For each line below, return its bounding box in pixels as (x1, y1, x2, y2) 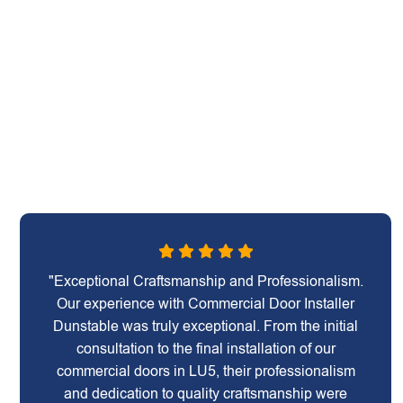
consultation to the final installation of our (76, 341, 336, 356)
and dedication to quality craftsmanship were (64, 386, 348, 401)
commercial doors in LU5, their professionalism (56, 363, 355, 379)
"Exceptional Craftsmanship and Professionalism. (48, 273, 363, 289)
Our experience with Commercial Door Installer (57, 296, 355, 311)
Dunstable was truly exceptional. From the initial (53, 318, 359, 334)
